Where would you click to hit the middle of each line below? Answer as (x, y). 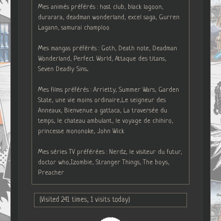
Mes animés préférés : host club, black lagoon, (101, 7)
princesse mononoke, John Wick (81, 131)
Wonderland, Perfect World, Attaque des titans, (102, 59)
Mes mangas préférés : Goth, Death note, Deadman (108, 48)
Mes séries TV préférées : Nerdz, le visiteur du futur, (110, 152)
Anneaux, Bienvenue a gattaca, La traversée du (103, 110)
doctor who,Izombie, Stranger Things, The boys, (104, 162)
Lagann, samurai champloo (74, 28)
